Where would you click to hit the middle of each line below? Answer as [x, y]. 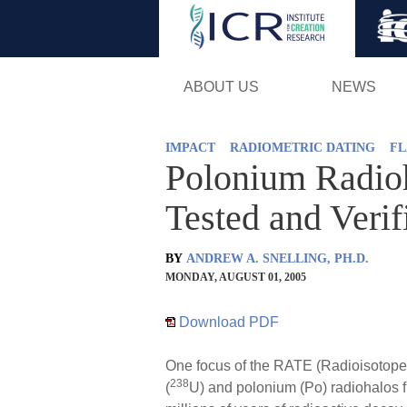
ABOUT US [221, 86]
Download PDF [227, 322]
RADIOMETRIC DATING [303, 147]
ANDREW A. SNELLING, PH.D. [278, 258]
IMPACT [190, 147]
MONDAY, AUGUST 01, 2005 [236, 277]
